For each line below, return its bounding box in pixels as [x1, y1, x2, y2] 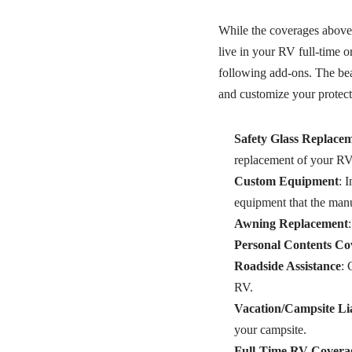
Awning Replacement [233, 217, 348, 231]
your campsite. [233, 323, 306, 337]
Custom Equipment [233, 174, 339, 189]
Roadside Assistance [233, 259, 341, 273]
